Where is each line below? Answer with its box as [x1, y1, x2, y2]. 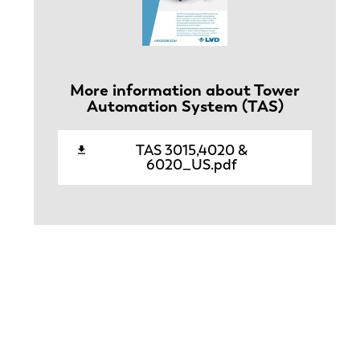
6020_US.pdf [146, 155, 238, 174]
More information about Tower [70, 80, 301, 100]
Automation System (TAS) [86, 96, 284, 116]
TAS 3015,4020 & [136, 141, 248, 159]
